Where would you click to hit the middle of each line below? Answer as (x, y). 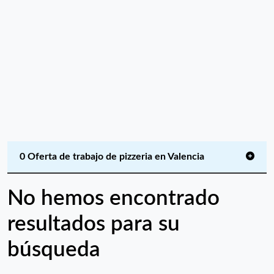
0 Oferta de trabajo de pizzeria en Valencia (112, 157)
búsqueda (54, 250)
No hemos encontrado (113, 198)
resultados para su (94, 224)
